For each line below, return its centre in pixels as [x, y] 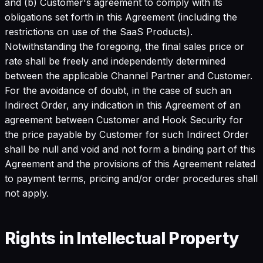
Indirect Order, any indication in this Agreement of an [123, 105]
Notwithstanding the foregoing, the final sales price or [124, 46]
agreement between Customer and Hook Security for [124, 119]
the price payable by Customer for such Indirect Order [127, 134]
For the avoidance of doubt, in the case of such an [118, 90]
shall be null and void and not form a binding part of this [130, 149]
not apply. [27, 193]
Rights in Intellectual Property [122, 238]
